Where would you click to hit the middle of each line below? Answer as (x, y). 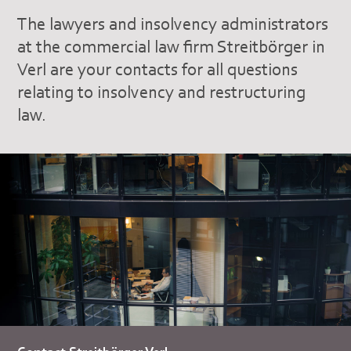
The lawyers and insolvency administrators (173, 24)
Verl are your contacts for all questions (158, 69)
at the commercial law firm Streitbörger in (172, 47)
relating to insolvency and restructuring (162, 92)
